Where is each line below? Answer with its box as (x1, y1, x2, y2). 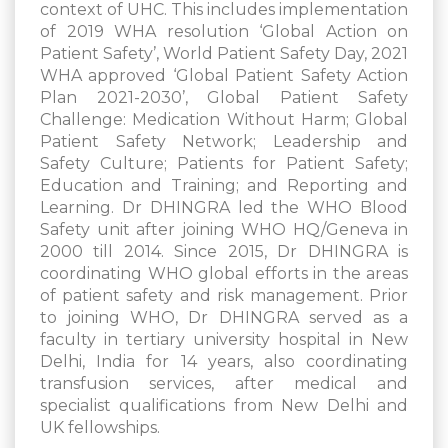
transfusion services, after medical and (40, 374, 408, 394)
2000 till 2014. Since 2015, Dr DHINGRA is (40, 242, 408, 262)
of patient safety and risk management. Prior (40, 286, 408, 306)
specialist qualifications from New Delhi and (40, 396, 408, 416)
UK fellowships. (40, 418, 160, 438)
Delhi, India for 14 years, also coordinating (40, 352, 408, 372)
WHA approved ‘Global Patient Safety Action (40, 66, 408, 86)
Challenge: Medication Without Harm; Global (40, 110, 408, 130)
